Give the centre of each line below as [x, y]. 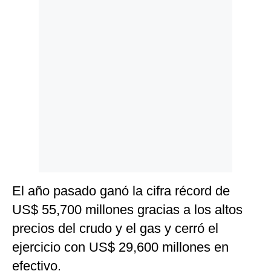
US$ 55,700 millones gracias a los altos [127, 210]
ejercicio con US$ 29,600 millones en [120, 247]
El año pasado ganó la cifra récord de [121, 191]
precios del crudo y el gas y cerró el [115, 229]
